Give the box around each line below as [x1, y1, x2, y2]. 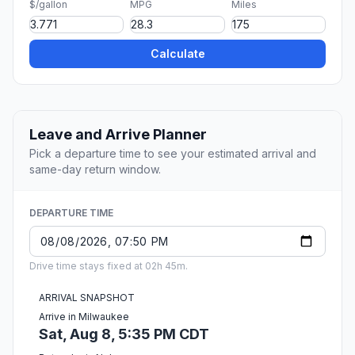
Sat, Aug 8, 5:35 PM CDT [39, 326, 209, 343]
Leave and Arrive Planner [29, 126, 207, 143]
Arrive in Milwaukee [39, 311, 129, 323]
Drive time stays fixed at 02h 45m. [29, 260, 188, 273]
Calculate [150, 47, 205, 61]
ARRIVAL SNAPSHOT [39, 292, 135, 304]
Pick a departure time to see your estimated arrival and [29, 147, 316, 161]
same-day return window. [29, 162, 161, 177]
